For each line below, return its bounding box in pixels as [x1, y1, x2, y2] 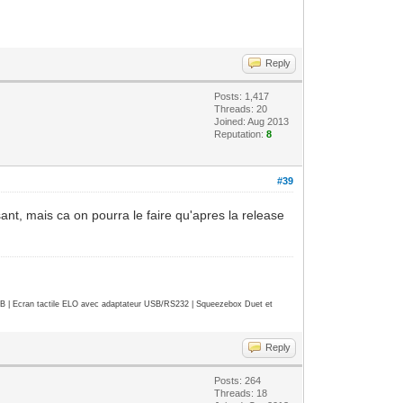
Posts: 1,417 [214, 90, 270, 102]
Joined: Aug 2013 [214, 115, 290, 127]
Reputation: [214, 128, 267, 139]
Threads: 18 [214, 387, 268, 399]
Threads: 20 [214, 103, 268, 114]
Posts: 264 [214, 374, 262, 386]
